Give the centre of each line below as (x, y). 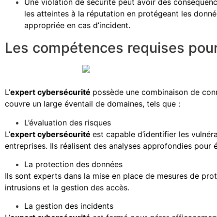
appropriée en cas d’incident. (77, 25)
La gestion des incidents (69, 206)
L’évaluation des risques (68, 122)
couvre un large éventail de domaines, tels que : (93, 104)
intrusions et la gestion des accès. (67, 188)
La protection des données (73, 164)
